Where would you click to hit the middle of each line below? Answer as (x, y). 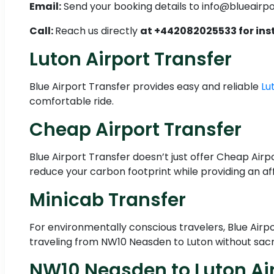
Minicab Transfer (108, 200)
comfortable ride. (72, 102)
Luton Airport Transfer (131, 59)
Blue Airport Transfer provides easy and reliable (145, 87)
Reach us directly (98, 31)
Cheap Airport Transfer (135, 130)
